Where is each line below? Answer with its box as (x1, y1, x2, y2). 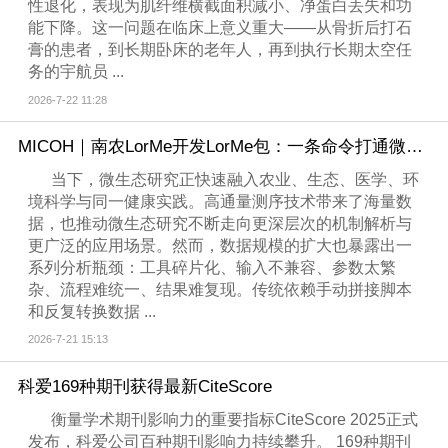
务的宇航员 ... (28, 63, 125, 81)
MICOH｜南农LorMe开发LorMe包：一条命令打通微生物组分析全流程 (405, 136, 423, 156)
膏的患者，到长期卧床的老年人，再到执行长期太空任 (28, 41, 413, 59)
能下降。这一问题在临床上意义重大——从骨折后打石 (28, 19, 413, 37)
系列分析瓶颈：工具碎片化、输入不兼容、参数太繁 (28, 259, 397, 277)
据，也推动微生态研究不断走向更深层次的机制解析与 (28, 215, 413, 233)
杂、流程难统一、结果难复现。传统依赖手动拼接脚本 (28, 281, 413, 299)
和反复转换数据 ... (28, 303, 157, 321)
